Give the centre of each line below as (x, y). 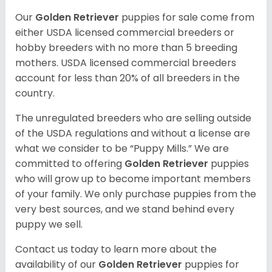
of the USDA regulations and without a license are (133, 133)
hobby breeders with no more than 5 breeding (126, 47)
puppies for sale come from (187, 17)
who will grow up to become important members (133, 178)
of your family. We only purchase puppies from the (136, 194)
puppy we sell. (49, 224)
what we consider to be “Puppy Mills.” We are (122, 148)
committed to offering (70, 163)
